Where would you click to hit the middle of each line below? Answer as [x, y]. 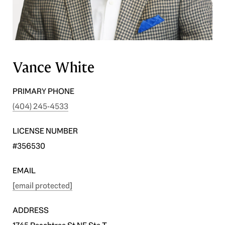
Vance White [53, 67]
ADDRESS [31, 210]
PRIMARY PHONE [43, 91]
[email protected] [42, 185]
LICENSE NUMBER [45, 131]
